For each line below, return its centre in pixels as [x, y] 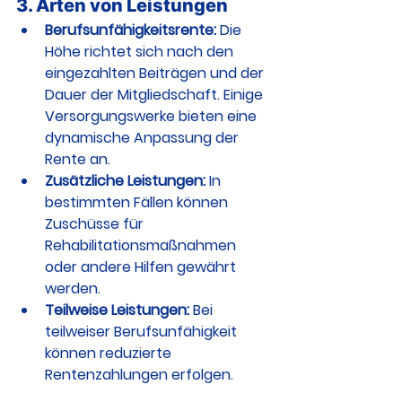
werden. [73, 288]
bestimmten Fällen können [138, 202]
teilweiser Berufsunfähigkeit [143, 332]
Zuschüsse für [96, 224]
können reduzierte [110, 353]
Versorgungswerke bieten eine [153, 116]
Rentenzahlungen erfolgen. [139, 375]
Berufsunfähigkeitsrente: [131, 30]
